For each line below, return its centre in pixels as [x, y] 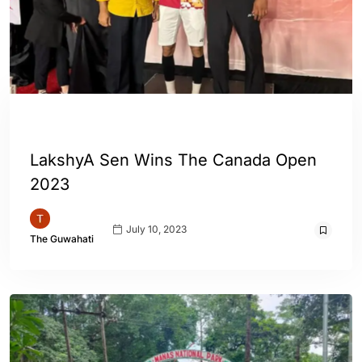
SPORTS [126, 125]
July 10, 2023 [155, 229]
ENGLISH [58, 125]
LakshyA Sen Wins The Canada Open [173, 160]
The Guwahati [62, 239]
